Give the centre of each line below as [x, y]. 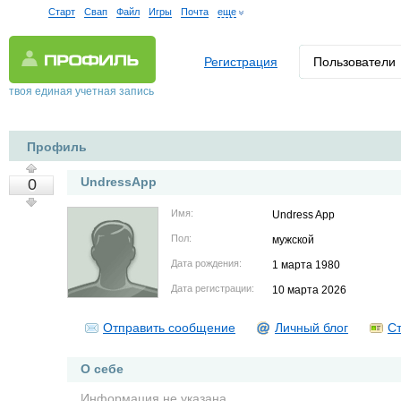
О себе [102, 369]
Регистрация [241, 62]
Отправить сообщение [169, 328]
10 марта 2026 [309, 290]
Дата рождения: [206, 263]
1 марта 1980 [306, 265]
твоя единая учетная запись [81, 91]
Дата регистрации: [213, 288]
